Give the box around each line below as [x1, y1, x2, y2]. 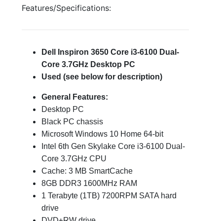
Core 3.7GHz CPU [41, 154, 107, 163]
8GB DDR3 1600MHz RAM [41, 179, 137, 187]
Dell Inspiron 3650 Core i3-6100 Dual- [41, 48, 179, 56]
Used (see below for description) [41, 73, 162, 81]
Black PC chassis [41, 117, 103, 126]
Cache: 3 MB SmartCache [41, 167, 133, 175]
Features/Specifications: [22, 3, 111, 13]
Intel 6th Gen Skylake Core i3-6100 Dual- [41, 142, 185, 150]
